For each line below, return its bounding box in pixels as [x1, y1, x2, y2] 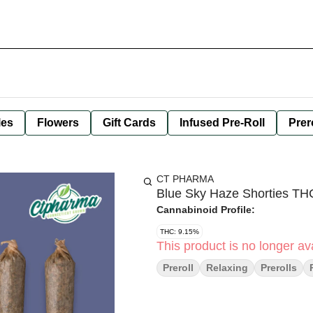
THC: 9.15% [160, 228, 199, 235]
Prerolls [261, 262, 297, 273]
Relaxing [206, 262, 248, 273]
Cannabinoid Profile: [156, 204, 255, 215]
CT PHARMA [156, 173, 214, 184]
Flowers [37, 117, 79, 129]
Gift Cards [103, 117, 156, 129]
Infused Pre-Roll [180, 117, 265, 129]
